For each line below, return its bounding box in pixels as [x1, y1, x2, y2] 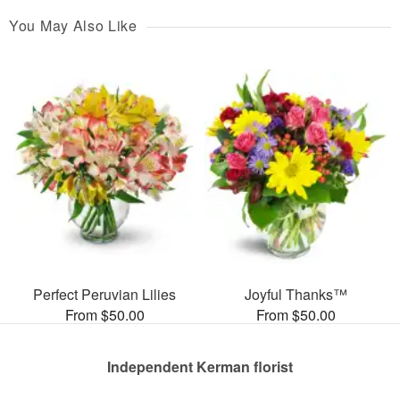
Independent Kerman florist [107, 356, 293, 378]
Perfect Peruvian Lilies [33, 284, 176, 305]
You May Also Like [9, 15, 137, 36]
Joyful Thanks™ [244, 284, 347, 305]
